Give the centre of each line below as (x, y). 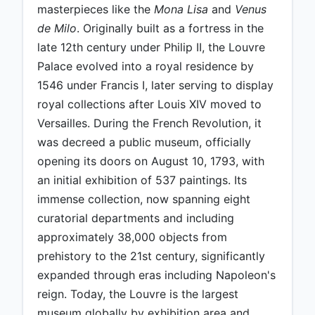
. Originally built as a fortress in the (170, 28)
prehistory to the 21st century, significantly (151, 256)
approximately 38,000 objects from (132, 237)
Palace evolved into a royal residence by (146, 66)
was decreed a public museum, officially (144, 142)
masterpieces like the (96, 9)
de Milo (57, 28)
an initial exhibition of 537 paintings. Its (142, 180)
